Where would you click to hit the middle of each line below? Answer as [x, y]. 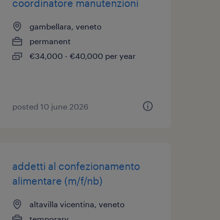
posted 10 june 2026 [50, 106]
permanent [50, 41]
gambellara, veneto [65, 26]
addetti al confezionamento [76, 166]
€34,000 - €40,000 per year [82, 56]
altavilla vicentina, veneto [77, 204]
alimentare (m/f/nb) [57, 181]
